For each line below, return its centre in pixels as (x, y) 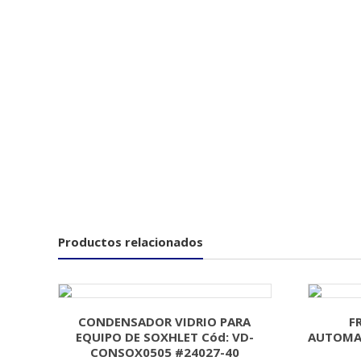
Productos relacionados (131, 242)
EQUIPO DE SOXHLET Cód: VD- (164, 337)
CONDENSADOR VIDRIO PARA (165, 322)
